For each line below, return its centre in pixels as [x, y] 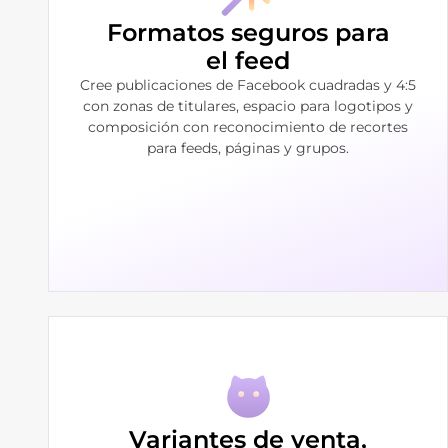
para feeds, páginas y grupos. [248, 147]
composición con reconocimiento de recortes [248, 126]
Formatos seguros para [248, 32]
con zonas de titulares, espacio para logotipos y [248, 105]
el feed [248, 60]
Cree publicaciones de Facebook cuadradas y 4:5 [248, 84]
